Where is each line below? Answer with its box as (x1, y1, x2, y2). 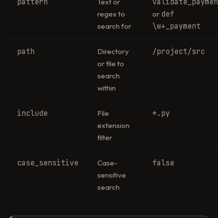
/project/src (152, 46, 205, 56)
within (97, 83, 116, 92)
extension (97, 120, 130, 130)
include (17, 108, 48, 118)
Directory (97, 46, 129, 56)
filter (97, 132, 113, 142)
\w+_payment (152, 20, 201, 31)
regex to (97, 9, 126, 18)
